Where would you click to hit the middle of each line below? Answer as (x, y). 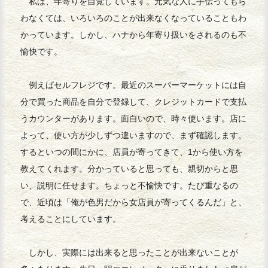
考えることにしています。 (71, 219)
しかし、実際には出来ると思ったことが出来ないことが (130, 253)
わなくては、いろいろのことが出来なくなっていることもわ (134, 18)
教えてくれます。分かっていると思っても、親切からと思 (130, 169)
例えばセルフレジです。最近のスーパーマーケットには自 (134, 85)
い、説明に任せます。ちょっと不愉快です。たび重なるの (130, 186)
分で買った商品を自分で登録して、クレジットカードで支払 (134, 102)
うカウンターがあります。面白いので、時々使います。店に (134, 119)
